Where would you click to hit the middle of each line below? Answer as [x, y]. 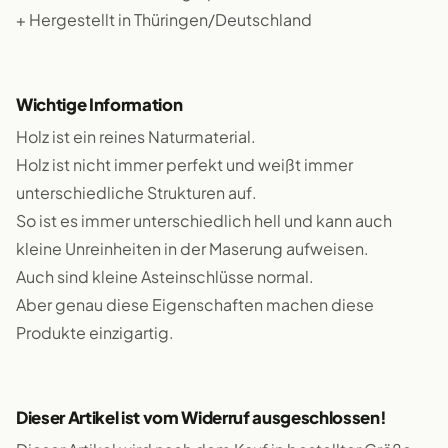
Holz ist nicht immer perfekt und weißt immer [184, 164]
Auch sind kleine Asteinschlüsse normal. [165, 276]
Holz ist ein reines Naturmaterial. [136, 136]
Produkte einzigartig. [95, 332]
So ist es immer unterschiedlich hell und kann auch [204, 220]
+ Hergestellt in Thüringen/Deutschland [164, 19]
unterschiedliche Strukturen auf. [136, 192]
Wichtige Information [99, 104]
